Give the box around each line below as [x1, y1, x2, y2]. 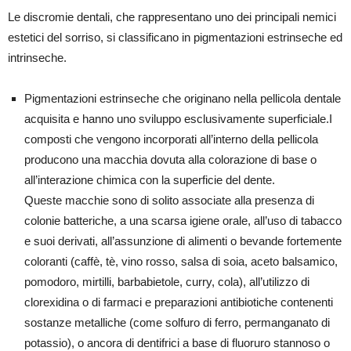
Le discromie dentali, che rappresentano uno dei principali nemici [8, 10, 336, 24]
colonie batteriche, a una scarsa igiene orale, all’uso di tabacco [24, 214, 342, 228]
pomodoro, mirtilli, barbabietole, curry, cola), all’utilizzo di [24, 275, 309, 289]
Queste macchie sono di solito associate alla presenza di [24, 194, 314, 208]
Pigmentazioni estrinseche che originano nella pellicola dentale [24, 92, 341, 106]
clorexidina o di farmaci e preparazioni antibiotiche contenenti [24, 295, 333, 309]
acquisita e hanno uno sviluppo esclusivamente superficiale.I [24, 112, 332, 126]
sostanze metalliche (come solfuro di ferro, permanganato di [24, 316, 330, 330]
